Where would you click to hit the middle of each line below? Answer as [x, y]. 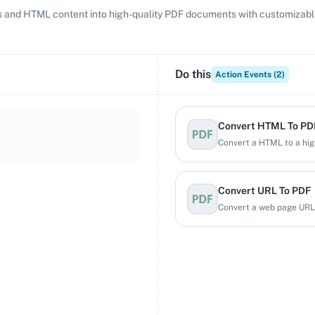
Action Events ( [246, 75]
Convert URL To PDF [264, 191]
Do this [193, 74]
